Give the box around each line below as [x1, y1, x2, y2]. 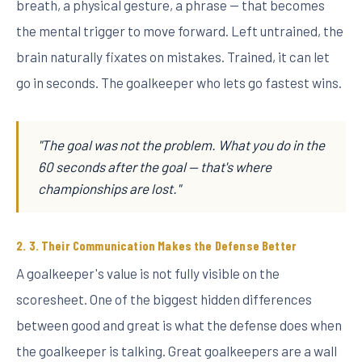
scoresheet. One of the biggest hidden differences [16, 291, 312, 307]
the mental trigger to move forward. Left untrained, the [16, 23, 343, 39]
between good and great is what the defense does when [16, 317, 342, 333]
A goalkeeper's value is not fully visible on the [16, 265, 280, 281]
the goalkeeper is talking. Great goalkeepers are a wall [16, 343, 337, 359]
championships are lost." [38, 180, 180, 196]
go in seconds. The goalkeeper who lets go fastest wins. [16, 74, 342, 90]
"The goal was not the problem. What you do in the [38, 137, 325, 153]
